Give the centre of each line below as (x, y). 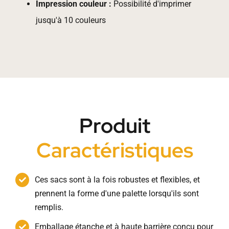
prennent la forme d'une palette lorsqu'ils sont (117, 194)
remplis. (49, 208)
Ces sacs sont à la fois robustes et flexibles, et (118, 180)
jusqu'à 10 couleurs (71, 20)
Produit (114, 126)
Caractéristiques (114, 150)
